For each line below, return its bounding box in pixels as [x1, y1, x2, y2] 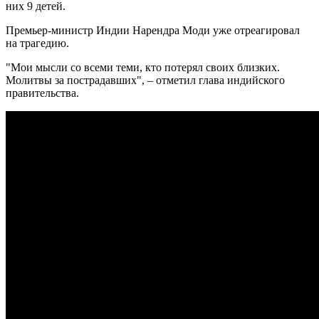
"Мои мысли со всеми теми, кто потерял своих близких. [6, 61, 280, 73]
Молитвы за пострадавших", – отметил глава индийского [6, 73, 285, 86]
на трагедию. [6, 36, 69, 49]
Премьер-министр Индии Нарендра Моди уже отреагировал [6, 23, 300, 36]
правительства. [6, 86, 79, 99]
